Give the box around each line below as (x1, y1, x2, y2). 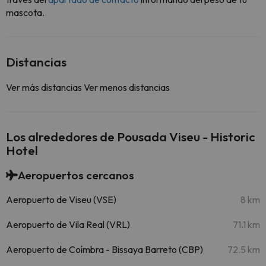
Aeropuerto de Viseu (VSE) (6, 194, 116, 205)
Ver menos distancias (84, 81, 170, 93)
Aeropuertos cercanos (18, 168, 134, 182)
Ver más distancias (6, 81, 82, 93)
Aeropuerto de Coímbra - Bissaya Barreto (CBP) (6, 243, 203, 255)
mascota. (6, 7, 45, 18)
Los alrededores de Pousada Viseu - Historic (6, 129, 255, 144)
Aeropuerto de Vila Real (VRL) (6, 218, 130, 230)
